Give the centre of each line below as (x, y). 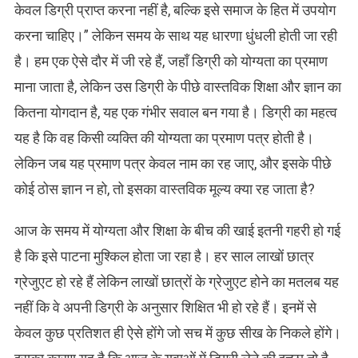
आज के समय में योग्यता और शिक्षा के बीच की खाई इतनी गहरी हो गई (177, 231)
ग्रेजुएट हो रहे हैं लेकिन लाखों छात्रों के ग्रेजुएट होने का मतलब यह (176, 282)
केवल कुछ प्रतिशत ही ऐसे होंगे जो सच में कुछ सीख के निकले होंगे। (177, 333)
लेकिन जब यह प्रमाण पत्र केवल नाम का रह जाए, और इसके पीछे (173, 164)
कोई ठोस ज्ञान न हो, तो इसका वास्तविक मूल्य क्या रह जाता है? (164, 189)
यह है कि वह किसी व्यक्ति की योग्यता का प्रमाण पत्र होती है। (164, 138)
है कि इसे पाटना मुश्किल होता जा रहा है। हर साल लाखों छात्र (164, 257)
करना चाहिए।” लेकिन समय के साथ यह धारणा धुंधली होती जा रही (175, 36)
